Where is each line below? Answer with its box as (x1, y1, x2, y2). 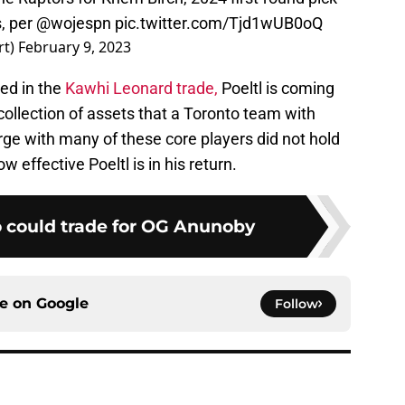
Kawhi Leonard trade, (65, 79, 218, 99)
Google (36, 295, 89, 313)
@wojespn (36, 14, 111, 33)
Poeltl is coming (218, 79, 334, 99)
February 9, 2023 (18, 37, 131, 58)
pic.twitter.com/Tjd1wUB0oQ (115, 14, 323, 33)
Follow (275, 296, 318, 313)
